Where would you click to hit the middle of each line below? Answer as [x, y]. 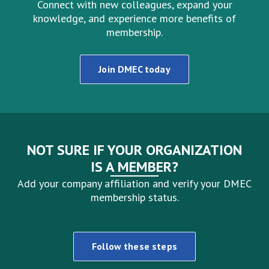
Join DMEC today [134, 69]
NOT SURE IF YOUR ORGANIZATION [134, 150]
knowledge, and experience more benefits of [134, 19]
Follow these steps [134, 246]
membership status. [134, 198]
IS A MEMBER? [134, 167]
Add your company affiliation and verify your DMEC [134, 184]
